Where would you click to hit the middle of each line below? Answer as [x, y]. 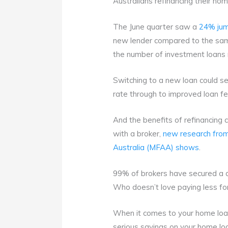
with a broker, [138, 134]
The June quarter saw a [156, 27]
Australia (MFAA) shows [156, 148]
